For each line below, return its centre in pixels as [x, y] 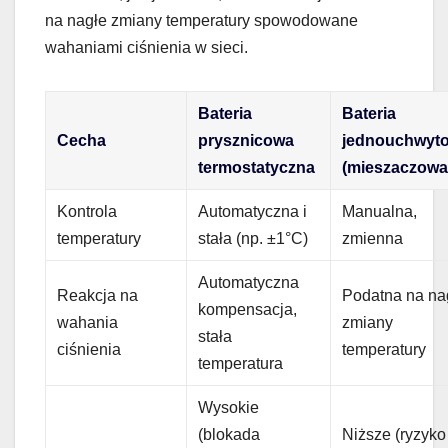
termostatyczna [257, 167]
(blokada [229, 434]
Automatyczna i [253, 211]
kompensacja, [248, 309]
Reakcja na [98, 295]
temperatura [241, 363]
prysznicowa [246, 140]
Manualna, [380, 211]
